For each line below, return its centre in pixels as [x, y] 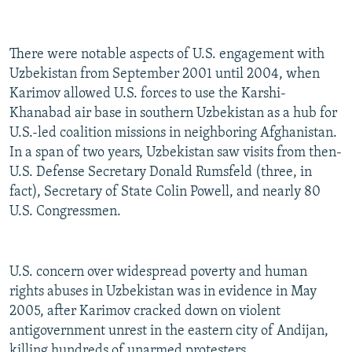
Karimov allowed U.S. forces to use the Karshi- [148, 94]
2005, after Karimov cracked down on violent [145, 312]
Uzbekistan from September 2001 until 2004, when [165, 75]
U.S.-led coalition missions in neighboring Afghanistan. [173, 134]
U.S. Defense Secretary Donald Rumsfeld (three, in [161, 173]
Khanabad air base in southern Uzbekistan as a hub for [173, 114]
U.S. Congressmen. [65, 212]
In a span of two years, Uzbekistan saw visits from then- [176, 153]
